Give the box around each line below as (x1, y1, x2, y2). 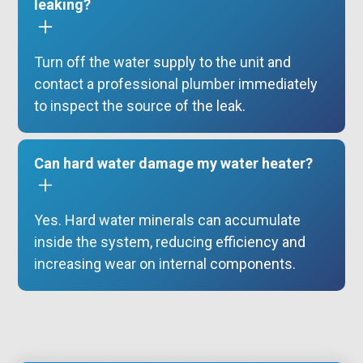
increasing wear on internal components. (34, 254, 297, 272)
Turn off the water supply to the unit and (34, 53, 292, 70)
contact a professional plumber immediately (34, 75, 318, 92)
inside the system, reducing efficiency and (34, 233, 306, 250)
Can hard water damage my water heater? (34, 154, 314, 172)
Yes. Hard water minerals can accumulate (34, 211, 301, 228)
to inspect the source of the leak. (34, 96, 246, 114)
